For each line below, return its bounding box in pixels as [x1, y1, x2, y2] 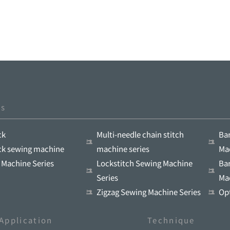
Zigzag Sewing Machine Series [96, 186, 201, 197]
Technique [147, 214, 195, 225]
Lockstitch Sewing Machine [96, 157, 193, 168]
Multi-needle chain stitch [96, 128, 184, 140]
